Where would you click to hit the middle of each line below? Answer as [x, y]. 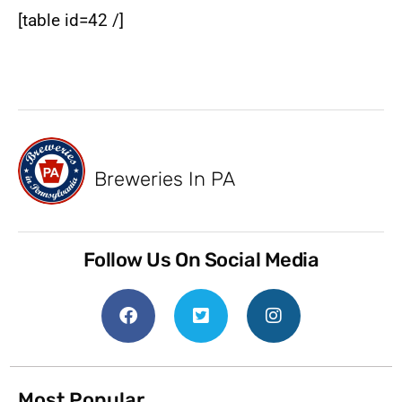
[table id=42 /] [71, 20]
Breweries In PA [165, 179]
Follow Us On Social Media [201, 260]
